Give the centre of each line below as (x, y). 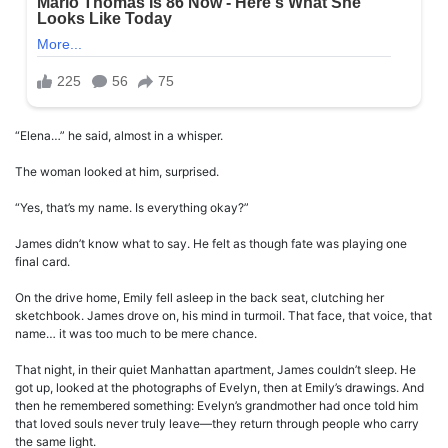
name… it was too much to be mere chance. (136, 334)
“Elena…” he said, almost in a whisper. (119, 136)
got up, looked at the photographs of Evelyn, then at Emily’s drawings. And (219, 388)
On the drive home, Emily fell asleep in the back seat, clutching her (199, 298)
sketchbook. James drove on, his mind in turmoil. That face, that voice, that (223, 316)
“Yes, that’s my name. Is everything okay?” (132, 208)
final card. (42, 262)
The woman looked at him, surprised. (117, 172)
